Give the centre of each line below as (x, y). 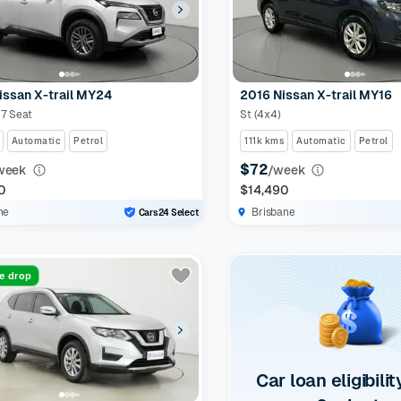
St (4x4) (260, 115)
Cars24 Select (168, 212)
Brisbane (273, 212)
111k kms (264, 141)
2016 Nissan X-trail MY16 (316, 95)
